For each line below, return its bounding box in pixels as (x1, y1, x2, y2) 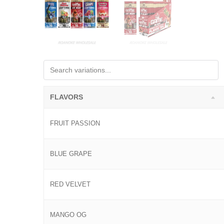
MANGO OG (50, 211, 86, 219)
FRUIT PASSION (50, 120, 100, 127)
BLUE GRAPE (50, 150, 92, 158)
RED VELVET (50, 181, 90, 188)
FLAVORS (50, 93, 83, 101)
